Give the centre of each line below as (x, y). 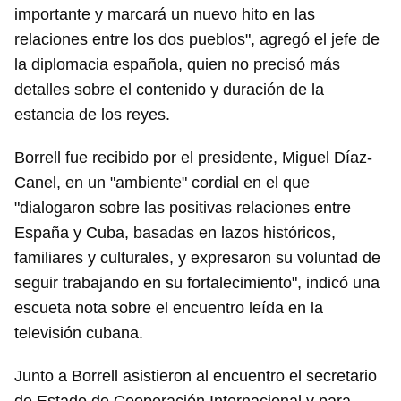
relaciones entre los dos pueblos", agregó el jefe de (197, 40)
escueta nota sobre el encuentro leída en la (169, 308)
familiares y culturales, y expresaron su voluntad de (197, 258)
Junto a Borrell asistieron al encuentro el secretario (196, 376)
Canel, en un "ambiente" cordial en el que (162, 183)
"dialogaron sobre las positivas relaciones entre (183, 208)
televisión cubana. (79, 333)
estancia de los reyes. (92, 115)
